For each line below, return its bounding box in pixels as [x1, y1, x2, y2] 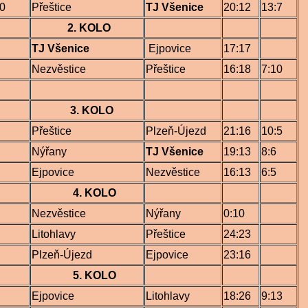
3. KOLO [70, 104, 113, 116]
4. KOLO [73, 187, 116, 199]
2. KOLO [67, 22, 111, 34]
